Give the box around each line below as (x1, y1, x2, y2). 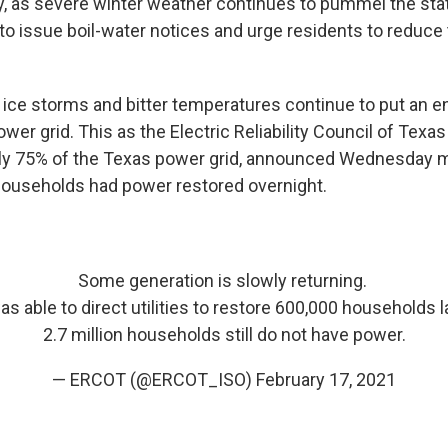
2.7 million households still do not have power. (42, 323, 406, 345)
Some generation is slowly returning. (77, 269, 371, 291)
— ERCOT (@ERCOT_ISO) (52, 368, 256, 390)
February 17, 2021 (256, 368, 396, 390)
